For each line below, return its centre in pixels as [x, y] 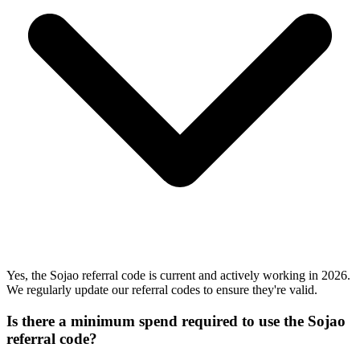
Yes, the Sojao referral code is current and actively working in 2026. [178, 275]
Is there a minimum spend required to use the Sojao [176, 321]
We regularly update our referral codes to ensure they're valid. [162, 289]
